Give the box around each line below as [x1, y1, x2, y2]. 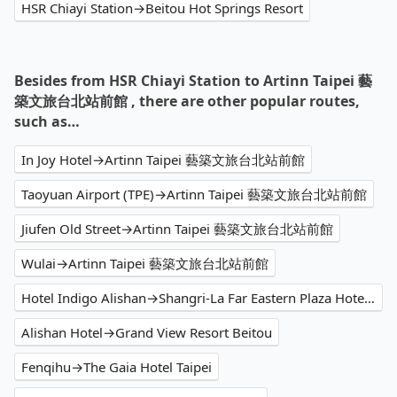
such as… [14, 112, 80, 132]
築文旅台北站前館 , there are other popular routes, [14, 91, 360, 112]
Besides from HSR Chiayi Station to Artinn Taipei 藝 [14, 71, 372, 91]
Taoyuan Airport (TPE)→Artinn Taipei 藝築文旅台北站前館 [21, 185, 367, 204]
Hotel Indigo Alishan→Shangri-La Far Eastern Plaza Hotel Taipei [364, 289, 375, 307]
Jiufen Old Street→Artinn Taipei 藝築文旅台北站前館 [21, 220, 333, 238]
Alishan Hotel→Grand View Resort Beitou [21, 323, 272, 342]
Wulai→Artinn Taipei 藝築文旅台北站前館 [21, 254, 269, 273]
